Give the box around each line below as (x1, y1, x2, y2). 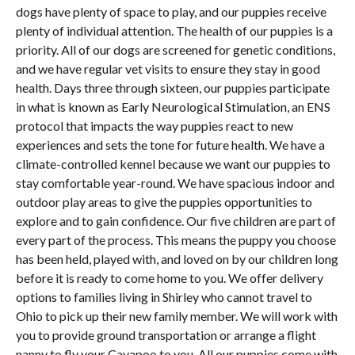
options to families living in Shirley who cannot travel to (16, 288, 312, 304)
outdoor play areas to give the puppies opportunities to (16, 193, 312, 209)
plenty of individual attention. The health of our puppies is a (16, 22, 333, 38)
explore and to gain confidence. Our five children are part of (16, 212, 336, 228)
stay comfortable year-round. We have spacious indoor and (16, 174, 334, 190)
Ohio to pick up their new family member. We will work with (16, 307, 338, 323)
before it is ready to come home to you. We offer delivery (16, 269, 323, 285)
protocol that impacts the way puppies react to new (16, 117, 293, 133)
